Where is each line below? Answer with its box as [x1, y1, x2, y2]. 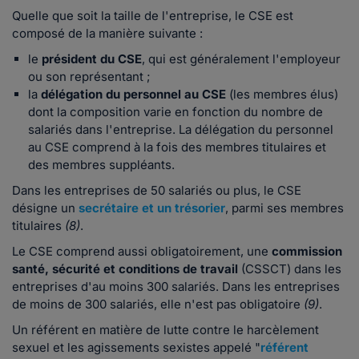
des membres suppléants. [28, 157, 175, 173]
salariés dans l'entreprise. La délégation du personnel [28, 122, 333, 138]
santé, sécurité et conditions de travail [12, 261, 238, 277]
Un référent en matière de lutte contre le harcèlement [12, 322, 319, 338]
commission [272, 244, 342, 260]
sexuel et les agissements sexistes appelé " [12, 340, 260, 356]
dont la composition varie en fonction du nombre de [28, 104, 323, 120]
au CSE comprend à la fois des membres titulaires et [28, 139, 326, 155]
